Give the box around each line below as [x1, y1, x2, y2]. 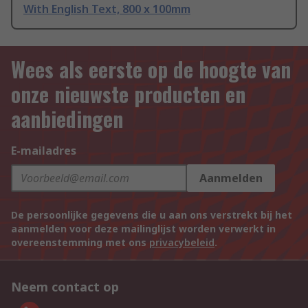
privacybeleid [149, 236, 214, 250]
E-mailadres [11, 143, 76, 159]
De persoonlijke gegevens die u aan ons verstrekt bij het [11, 208, 292, 222]
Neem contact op [11, 278, 119, 296]
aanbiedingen [11, 103, 123, 135]
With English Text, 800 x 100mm [23, 1, 190, 17]
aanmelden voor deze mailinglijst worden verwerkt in [11, 222, 276, 236]
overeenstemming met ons [11, 236, 149, 250]
